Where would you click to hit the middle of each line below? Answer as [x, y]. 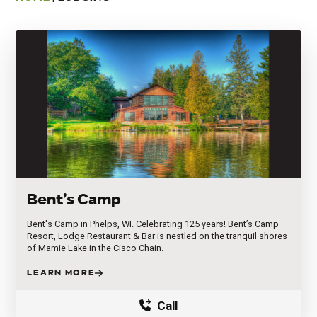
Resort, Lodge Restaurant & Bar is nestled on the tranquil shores [157, 236]
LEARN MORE [61, 272]
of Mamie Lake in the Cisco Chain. [96, 248]
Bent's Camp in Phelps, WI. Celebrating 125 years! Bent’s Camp [153, 224]
